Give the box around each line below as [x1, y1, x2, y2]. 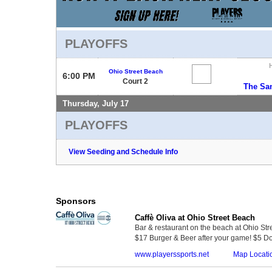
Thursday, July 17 [63, 98, 129, 108]
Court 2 [123, 76, 148, 86]
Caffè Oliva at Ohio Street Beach [135, 212, 255, 222]
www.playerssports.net [135, 250, 209, 259]
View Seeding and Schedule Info [69, 147, 178, 156]
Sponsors [56, 195, 96, 206]
